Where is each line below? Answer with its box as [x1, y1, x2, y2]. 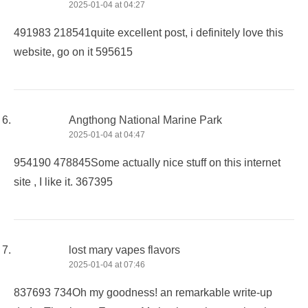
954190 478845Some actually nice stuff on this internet [14, 156, 280, 168]
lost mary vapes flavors [69, 243, 180, 256]
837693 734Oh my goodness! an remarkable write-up [14, 286, 272, 298]
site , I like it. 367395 [14, 175, 113, 188]
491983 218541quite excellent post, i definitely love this [14, 26, 283, 38]
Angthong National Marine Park [69, 113, 222, 126]
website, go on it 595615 [14, 45, 133, 58]
